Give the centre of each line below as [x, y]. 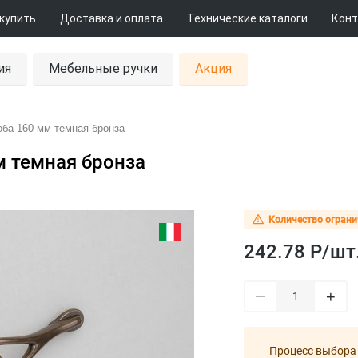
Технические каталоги [247, 18]
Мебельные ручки [103, 68]
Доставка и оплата [111, 18]
